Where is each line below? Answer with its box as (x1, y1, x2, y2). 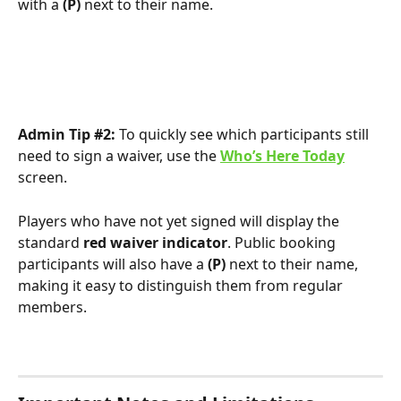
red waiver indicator (83, 232, 227, 252)
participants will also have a (18, 253, 208, 274)
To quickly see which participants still (115, 124, 372, 145)
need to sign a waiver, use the (18, 146, 220, 166)
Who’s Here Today (220, 146, 345, 166)
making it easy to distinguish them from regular (18, 275, 346, 295)
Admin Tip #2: (18, 124, 115, 145)
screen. (18, 167, 67, 188)
